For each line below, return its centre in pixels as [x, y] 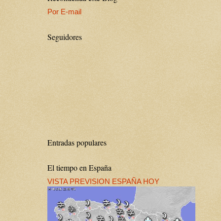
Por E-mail [64, 12]
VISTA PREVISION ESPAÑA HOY [103, 181]
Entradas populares [77, 142]
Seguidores [65, 37]
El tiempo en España [79, 167]
